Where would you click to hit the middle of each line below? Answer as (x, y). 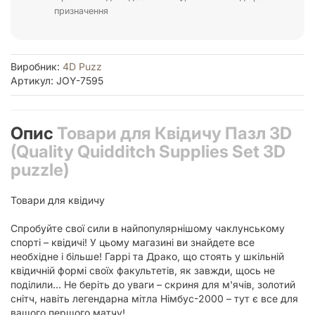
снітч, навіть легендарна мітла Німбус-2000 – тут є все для (154, 298)
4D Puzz (82, 66)
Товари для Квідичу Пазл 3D (174, 133)
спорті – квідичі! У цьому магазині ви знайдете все (133, 242)
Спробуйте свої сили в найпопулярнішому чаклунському (148, 228)
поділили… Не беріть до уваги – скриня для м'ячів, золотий (153, 284)
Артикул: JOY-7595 (57, 80)
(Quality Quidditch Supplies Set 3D (148, 151)
